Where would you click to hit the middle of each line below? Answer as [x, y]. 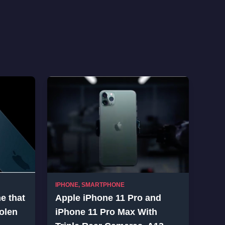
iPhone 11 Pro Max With [106, 212]
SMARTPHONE [103, 185]
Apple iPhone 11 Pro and [108, 198]
